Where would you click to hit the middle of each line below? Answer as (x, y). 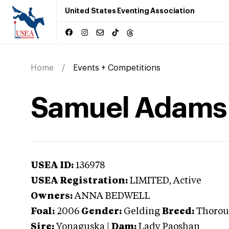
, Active (185, 181)
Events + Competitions (117, 68)
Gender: (101, 212)
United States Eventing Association (130, 11)
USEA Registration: (79, 181)
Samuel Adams (129, 108)
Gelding (142, 212)
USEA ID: (52, 166)
